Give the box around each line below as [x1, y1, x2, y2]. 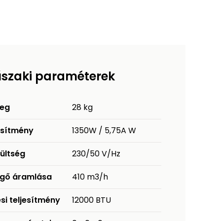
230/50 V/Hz [72, 148, 121, 160]
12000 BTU [72, 194, 111, 206]
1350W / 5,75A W [72, 125, 137, 137]
